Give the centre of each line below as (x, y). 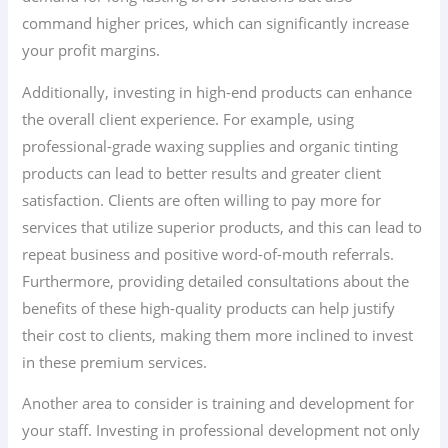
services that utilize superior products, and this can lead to (222, 226)
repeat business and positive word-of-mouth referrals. (208, 253)
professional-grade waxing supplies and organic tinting (210, 145)
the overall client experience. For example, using (188, 118)
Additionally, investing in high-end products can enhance (217, 91)
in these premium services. (115, 361)
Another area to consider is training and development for (218, 403)
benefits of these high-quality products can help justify (209, 307)
